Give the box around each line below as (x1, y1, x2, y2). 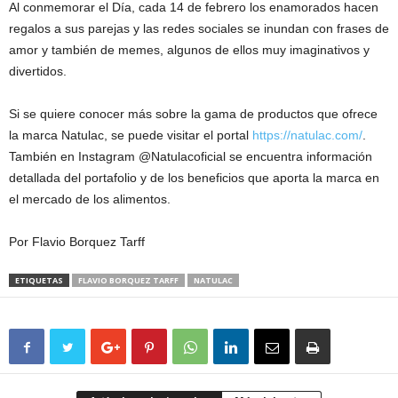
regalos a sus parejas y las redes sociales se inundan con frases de (9, 21, 389, 36)
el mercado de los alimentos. (9, 192, 171, 207)
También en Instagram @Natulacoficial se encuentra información (9, 149, 372, 164)
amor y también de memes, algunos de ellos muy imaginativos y (9, 43, 370, 58)
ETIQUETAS (15, 275, 63, 287)
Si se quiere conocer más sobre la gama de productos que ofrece (9, 107, 378, 122)
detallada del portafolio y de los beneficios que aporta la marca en (9, 171, 379, 186)
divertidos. (9, 64, 67, 79)
